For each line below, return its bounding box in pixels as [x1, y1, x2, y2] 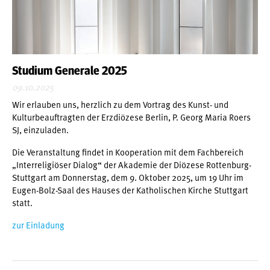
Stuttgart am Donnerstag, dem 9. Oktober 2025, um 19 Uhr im [12, 170, 243, 184]
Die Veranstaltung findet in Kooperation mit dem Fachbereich [12, 145, 243, 159]
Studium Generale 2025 [12, 64, 127, 77]
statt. [12, 195, 33, 209]
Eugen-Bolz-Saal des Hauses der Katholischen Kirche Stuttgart [12, 183, 248, 196]
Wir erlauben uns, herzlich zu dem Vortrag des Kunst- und [12, 97, 228, 111]
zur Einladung [12, 218, 64, 231]
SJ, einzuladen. [12, 122, 69, 136]
